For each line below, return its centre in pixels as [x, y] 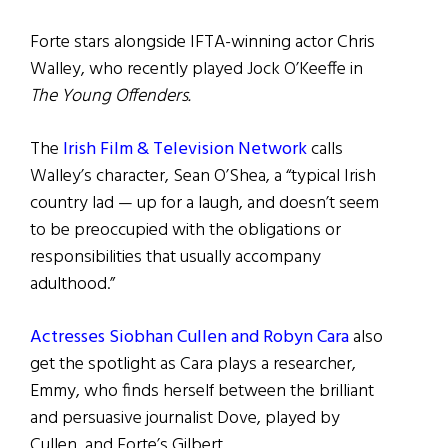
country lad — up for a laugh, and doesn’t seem [204, 204]
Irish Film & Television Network [183, 150]
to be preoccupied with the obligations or [185, 231]
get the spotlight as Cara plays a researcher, [193, 365]
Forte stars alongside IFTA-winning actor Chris [202, 43]
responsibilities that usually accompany [175, 258]
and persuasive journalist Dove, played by [185, 419]
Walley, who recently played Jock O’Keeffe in [196, 70]
